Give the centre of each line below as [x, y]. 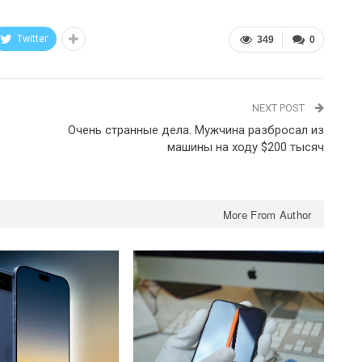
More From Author [267, 214]
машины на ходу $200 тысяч [245, 147]
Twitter [32, 38]
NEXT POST [279, 107]
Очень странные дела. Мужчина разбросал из [196, 130]
